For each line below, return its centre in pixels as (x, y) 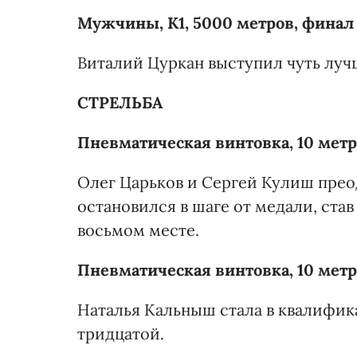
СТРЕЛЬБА (120, 102)
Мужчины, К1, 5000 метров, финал (216, 22)
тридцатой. (121, 333)
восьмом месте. (138, 229)
